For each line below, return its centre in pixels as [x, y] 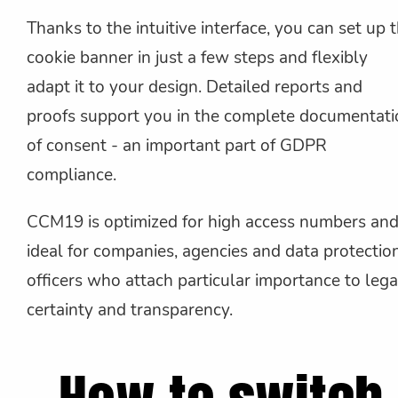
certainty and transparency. [130, 310]
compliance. [72, 175]
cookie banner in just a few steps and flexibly [197, 58]
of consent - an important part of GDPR [177, 146]
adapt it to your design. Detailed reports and [195, 88]
